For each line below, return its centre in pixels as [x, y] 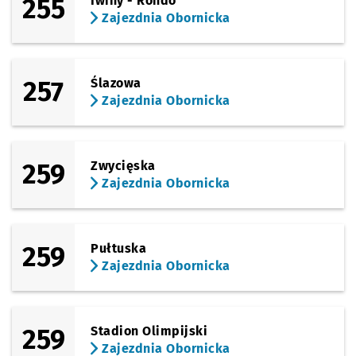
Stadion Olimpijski [149, 331]
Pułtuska [119, 248]
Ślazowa [116, 83]
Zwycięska [123, 166]
